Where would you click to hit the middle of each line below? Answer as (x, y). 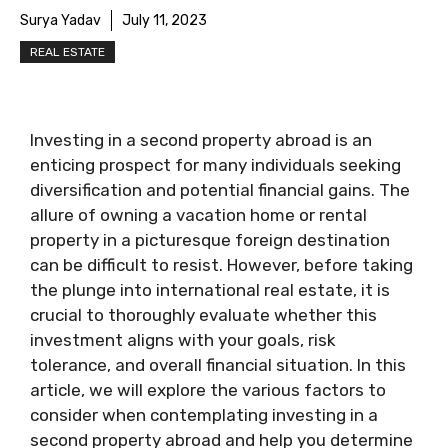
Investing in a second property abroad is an (201, 140)
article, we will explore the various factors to (208, 390)
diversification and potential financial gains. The (220, 190)
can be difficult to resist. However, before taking (221, 265)
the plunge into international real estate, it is (210, 290)
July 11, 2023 (164, 20)
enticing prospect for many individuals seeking (215, 165)
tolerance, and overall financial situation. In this (218, 365)
